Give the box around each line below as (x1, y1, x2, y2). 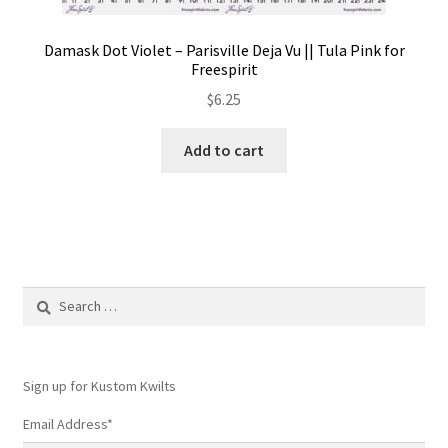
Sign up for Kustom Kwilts (22, 376, 176, 395)
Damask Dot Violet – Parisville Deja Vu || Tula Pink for (43, 39, 405, 60)
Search (21, 287, 64, 306)
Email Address (22, 414, 107, 433)
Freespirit (190, 58, 258, 79)
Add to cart (184, 140, 264, 161)
